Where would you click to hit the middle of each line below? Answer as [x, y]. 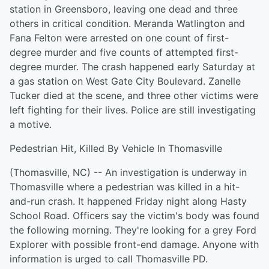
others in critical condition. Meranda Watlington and [127, 23]
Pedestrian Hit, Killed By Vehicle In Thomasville [116, 148]
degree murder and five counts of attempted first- [124, 52]
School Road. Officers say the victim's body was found [134, 216]
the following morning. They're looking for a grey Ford [133, 230]
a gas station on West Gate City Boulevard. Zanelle [125, 81]
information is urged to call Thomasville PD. [109, 259]
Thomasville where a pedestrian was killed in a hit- [125, 187]
